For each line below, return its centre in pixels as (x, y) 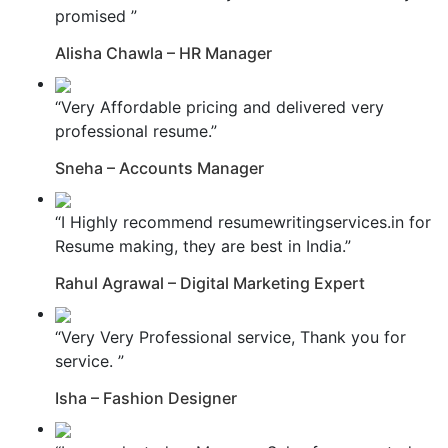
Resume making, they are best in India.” (203, 245)
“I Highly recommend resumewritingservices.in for (243, 221)
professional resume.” (136, 130)
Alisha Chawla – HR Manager (163, 52)
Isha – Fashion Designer (146, 397)
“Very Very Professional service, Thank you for (230, 336)
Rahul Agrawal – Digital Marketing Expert (210, 282)
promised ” (96, 15)
